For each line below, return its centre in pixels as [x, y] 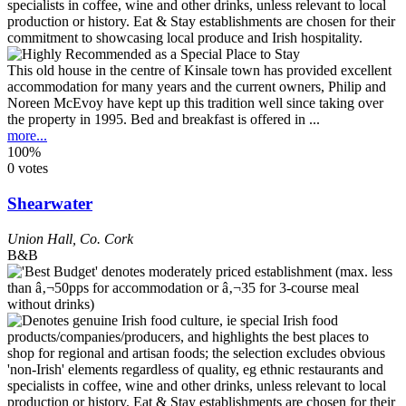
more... [27, 136]
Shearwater [50, 203]
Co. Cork [106, 238]
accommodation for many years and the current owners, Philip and [197, 87]
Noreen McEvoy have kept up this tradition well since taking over [195, 103]
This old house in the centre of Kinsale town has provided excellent [199, 71]
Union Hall [40, 238]
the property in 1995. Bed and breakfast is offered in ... [164, 120]
